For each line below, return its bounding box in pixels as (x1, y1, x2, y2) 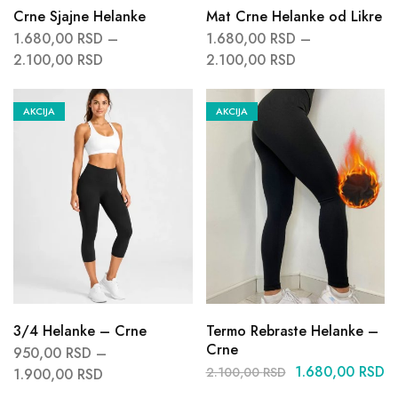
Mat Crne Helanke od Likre (205, 5, 382, 27)
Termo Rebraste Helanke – (205, 320, 378, 341)
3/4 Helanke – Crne (13, 320, 147, 341)
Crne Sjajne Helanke (13, 5, 146, 27)
